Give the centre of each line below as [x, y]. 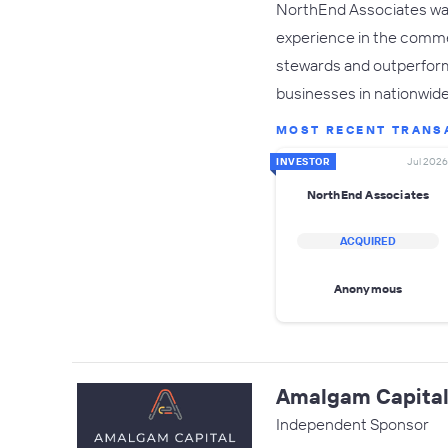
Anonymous [368, 288]
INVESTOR [303, 161]
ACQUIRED [368, 241]
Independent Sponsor [352, 424]
